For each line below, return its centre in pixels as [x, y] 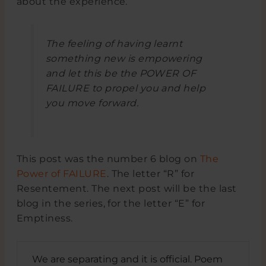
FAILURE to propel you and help [126, 88]
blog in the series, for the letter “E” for [111, 204]
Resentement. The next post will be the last [126, 189]
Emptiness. [45, 218]
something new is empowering [124, 58]
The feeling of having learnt [114, 43]
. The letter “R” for [151, 174]
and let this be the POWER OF [121, 73]
